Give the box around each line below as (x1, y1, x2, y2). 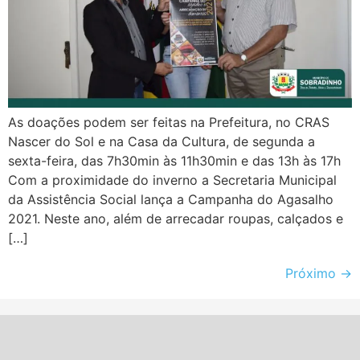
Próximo (285, 265, 340, 282)
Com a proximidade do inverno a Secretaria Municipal (8, 172, 337, 189)
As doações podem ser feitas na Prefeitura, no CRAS (8, 114, 329, 131)
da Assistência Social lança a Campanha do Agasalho (8, 191, 333, 208)
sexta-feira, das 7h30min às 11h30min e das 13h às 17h (8, 153, 341, 170)
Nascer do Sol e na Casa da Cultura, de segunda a (8, 133, 315, 150)
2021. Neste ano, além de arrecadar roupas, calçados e (8, 211, 343, 227)
